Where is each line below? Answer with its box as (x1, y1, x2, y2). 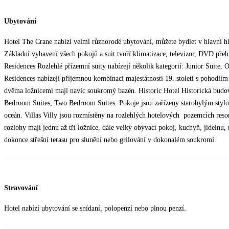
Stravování (4, 184, 38, 192)
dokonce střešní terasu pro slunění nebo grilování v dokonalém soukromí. (4, 136, 216, 144)
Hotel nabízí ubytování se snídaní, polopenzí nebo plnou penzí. (4, 204, 186, 212)
